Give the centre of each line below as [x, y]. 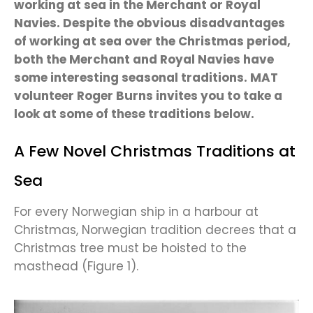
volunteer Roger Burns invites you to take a [148, 96]
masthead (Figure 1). [76, 267]
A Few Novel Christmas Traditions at [155, 152]
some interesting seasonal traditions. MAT [146, 78]
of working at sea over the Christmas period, [152, 42]
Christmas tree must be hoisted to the [130, 248]
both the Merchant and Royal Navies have [144, 60]
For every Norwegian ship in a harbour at [136, 212]
